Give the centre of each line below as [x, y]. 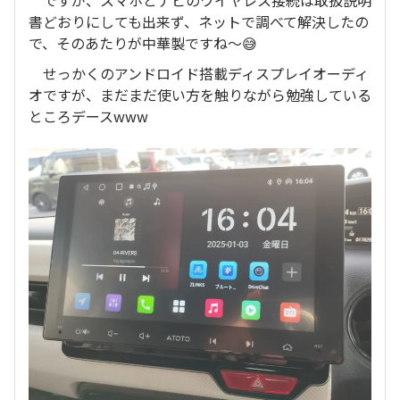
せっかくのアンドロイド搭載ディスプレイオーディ [199, 73]
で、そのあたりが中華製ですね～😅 [143, 43]
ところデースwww [88, 116]
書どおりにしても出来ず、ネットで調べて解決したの [199, 21]
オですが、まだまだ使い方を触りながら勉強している [200, 95]
